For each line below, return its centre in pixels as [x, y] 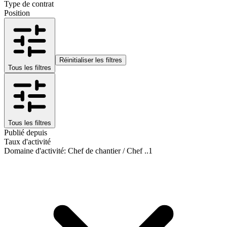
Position [17, 13]
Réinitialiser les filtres [91, 60]
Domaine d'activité [34, 150]
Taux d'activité [27, 141]
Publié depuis [26, 132]
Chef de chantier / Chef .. [108, 150]
